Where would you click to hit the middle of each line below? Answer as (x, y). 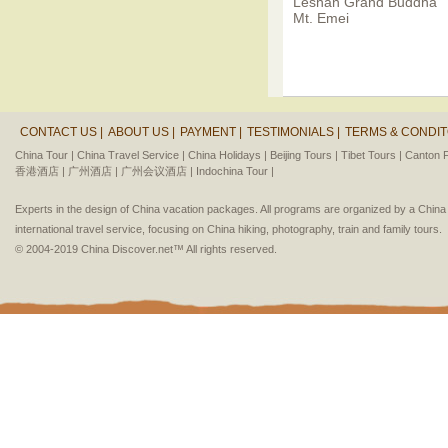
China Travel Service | (131, 155)
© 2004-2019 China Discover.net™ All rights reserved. (146, 249)
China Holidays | (227, 155)
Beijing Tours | (304, 155)
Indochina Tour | (235, 171)
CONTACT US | (61, 132)
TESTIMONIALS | (293, 132)
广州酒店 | (93, 171)
